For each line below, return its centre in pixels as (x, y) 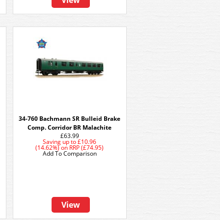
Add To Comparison (70, 153)
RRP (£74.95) (87, 148)
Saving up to (60, 142)
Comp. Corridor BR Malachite (70, 127)
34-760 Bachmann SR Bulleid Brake (70, 119)
